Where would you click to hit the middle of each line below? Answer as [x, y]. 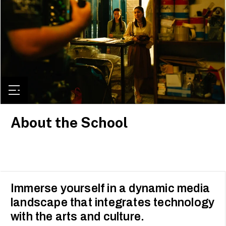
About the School [69, 122]
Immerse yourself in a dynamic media [110, 188]
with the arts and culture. [78, 216]
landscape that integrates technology [113, 202]
